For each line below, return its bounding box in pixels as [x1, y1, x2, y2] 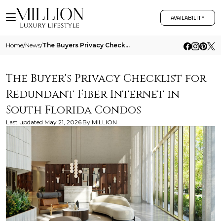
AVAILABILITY [171, 12, 205, 23]
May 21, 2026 [44, 118, 81, 126]
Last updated [6, 118, 43, 126]
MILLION [92, 118, 117, 126]
